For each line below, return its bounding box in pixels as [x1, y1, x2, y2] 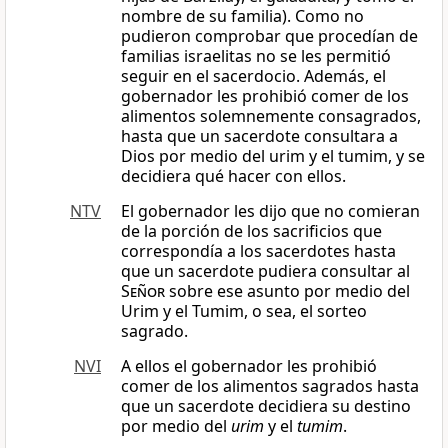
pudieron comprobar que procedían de [121, 25, 418, 48]
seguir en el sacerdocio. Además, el [121, 65, 386, 88]
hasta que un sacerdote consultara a [121, 125, 398, 148]
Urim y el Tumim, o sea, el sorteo [121, 300, 367, 323]
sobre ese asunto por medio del [165, 280, 410, 303]
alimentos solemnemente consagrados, [121, 105, 421, 128]
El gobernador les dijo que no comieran [121, 200, 420, 223]
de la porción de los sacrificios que [121, 220, 382, 243]
